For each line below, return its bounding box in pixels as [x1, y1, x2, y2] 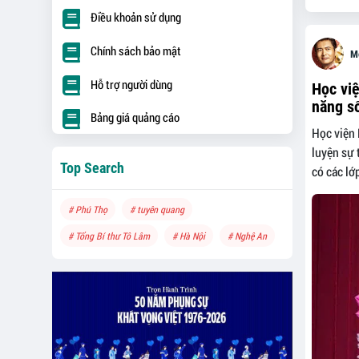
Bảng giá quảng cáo [90, 109, 179, 126]
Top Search [59, 159, 124, 176]
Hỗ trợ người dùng [90, 75, 172, 92]
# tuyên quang [129, 202, 184, 216]
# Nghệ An [227, 228, 267, 242]
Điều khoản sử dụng [90, 9, 181, 26]
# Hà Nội [171, 228, 205, 242]
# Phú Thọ [67, 202, 107, 216]
